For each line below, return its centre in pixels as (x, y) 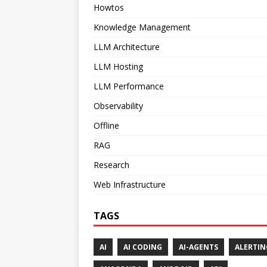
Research (111, 164)
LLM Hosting (118, 66)
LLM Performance (129, 86)
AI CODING (143, 247)
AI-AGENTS (198, 247)
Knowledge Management (142, 27)
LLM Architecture (127, 46)
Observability (118, 105)
